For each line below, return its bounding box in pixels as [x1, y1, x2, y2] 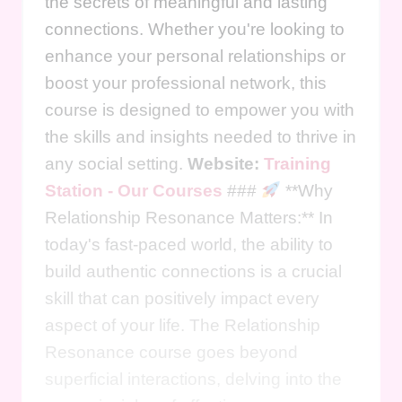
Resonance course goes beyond [45, 342, 298, 362]
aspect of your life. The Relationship [45, 315, 320, 335]
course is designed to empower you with [45, 100, 354, 119]
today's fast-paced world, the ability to [45, 234, 333, 254]
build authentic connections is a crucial [45, 261, 342, 281]
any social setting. [45, 153, 188, 173]
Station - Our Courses [45, 180, 223, 200]
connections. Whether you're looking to [45, 19, 345, 39]
